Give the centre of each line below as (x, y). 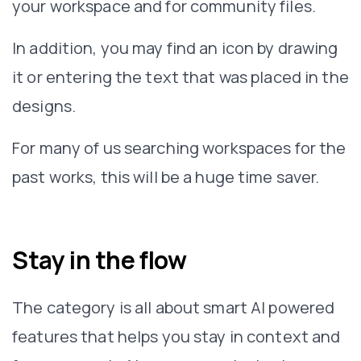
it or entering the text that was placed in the (180, 77)
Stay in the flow (100, 259)
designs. (44, 106)
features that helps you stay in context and (176, 336)
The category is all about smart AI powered (174, 307)
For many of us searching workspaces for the (179, 147)
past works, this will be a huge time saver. (166, 176)
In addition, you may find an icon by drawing (175, 48)
